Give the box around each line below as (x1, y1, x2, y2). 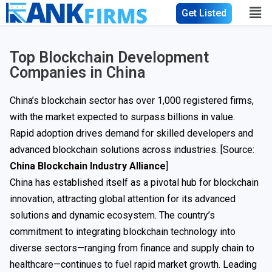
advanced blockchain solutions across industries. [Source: (10, 144, 254, 155)
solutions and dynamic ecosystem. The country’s (10, 209, 215, 221)
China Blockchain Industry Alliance (10, 160, 166, 172)
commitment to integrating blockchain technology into (10, 226, 236, 237)
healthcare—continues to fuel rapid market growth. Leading (10, 259, 257, 270)
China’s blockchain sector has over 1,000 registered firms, (10, 95, 254, 106)
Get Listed (181, 7, 226, 19)
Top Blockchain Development (10, 49, 209, 66)
